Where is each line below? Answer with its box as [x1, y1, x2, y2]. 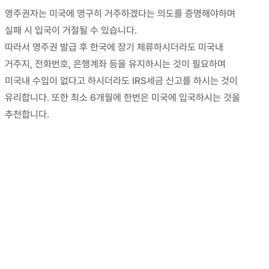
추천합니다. [5, 108, 50, 120]
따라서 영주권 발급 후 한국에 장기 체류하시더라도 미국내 [5, 41, 224, 53]
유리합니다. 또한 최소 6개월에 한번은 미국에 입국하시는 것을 [5, 91, 241, 103]
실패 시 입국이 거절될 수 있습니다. [5, 24, 138, 36]
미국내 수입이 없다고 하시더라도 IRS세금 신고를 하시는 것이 [5, 74, 238, 86]
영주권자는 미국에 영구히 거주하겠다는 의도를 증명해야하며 [5, 7, 236, 19]
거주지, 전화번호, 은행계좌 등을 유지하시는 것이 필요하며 [5, 58, 226, 70]
